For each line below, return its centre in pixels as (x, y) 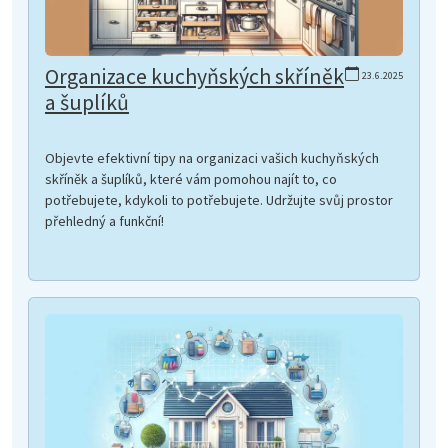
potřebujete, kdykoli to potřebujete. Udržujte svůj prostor (219, 200)
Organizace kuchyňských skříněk (194, 77)
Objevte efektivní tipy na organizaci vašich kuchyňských (212, 158)
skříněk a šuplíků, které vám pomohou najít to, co (191, 179)
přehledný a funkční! (104, 221)
